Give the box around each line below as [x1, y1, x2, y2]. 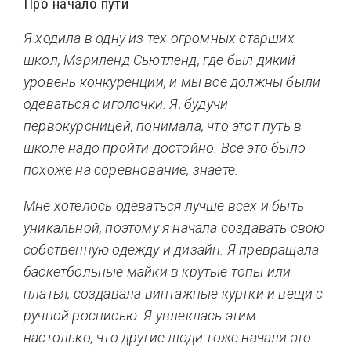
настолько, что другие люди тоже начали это [24, 328, 312, 346]
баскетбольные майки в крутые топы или [24, 262, 291, 280]
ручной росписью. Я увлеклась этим [24, 306, 257, 324]
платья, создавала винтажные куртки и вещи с [24, 284, 324, 302]
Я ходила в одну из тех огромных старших [24, 29, 295, 46]
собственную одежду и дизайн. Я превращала [24, 241, 320, 258]
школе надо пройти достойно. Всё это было [24, 139, 306, 156]
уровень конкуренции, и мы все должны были [24, 73, 321, 90]
